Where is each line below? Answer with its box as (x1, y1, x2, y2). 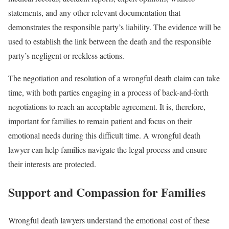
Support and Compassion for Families (8, 182, 205, 201)
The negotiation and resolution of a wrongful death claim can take (8, 72, 220, 83)
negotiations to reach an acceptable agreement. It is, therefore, (8, 101, 205, 112)
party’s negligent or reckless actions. (8, 50, 127, 61)
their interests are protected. (8, 158, 96, 169)
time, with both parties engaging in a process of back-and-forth (8, 86, 209, 98)
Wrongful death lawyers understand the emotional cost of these (8, 214, 210, 225)
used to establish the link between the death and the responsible (8, 35, 211, 47)
